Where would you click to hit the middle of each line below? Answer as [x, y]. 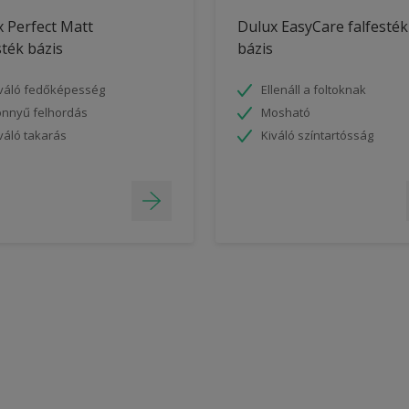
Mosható [286, 112]
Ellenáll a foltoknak [314, 89]
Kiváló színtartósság [317, 135]
